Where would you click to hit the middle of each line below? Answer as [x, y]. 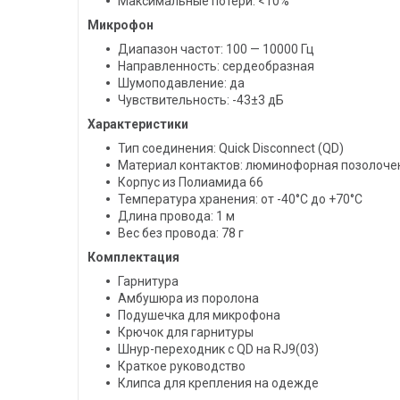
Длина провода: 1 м [176, 217]
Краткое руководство [182, 367]
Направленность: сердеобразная [216, 67]
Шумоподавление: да [181, 83]
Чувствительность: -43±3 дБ [201, 100]
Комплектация [133, 258]
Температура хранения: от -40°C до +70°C [240, 200]
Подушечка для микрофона [199, 316]
